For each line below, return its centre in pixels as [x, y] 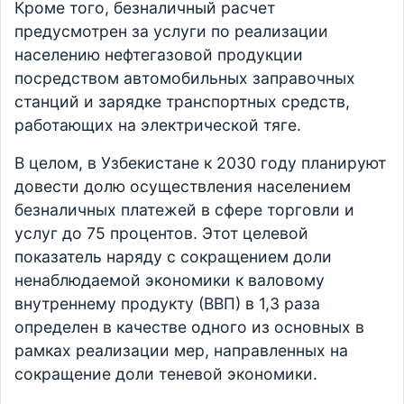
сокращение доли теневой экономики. [168, 374]
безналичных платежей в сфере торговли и [184, 210]
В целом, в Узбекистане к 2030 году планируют [200, 163]
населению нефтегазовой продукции [159, 55]
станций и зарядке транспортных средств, [182, 101]
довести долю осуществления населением [183, 186]
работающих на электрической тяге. [160, 125]
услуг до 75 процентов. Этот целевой [161, 233]
